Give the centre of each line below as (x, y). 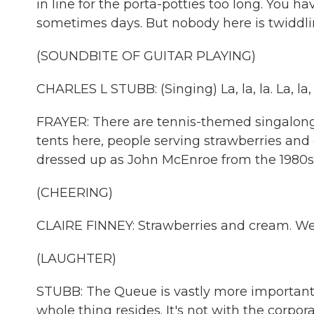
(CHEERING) (75, 193)
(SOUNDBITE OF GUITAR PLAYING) (146, 56)
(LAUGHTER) (76, 259)
